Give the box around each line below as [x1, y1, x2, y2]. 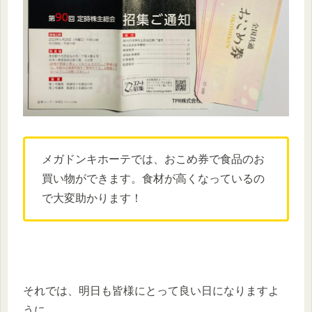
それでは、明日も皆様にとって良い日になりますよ [23, 284, 279, 297]
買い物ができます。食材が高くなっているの [42, 173, 265, 185]
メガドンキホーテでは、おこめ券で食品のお [42, 153, 265, 166]
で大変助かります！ [42, 192, 142, 205]
